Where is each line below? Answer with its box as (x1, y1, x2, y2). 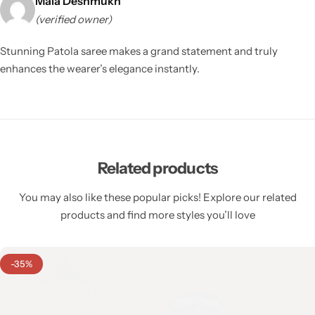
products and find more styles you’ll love (60, 207, 255, 221)
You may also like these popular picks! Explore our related (18, 190, 297, 204)
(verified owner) (35, 12, 112, 26)
